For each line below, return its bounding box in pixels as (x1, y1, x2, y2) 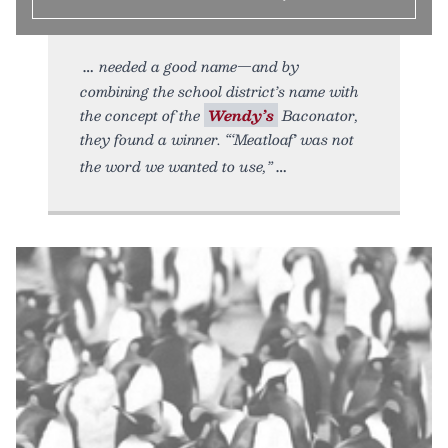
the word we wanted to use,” (80, 154, 273, 179)
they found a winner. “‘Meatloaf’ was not (80, 127, 354, 152)
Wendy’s (208, 103, 274, 128)
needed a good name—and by (99, 54, 299, 79)
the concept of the (80, 103, 204, 128)
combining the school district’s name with (80, 79, 359, 104)
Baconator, (278, 103, 359, 128)
